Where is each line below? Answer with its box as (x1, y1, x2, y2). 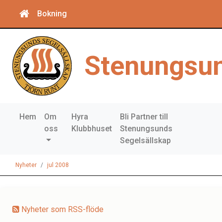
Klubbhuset (71, 124, 112, 133)
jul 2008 (47, 162, 69, 168)
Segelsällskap (120, 136, 171, 145)
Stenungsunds (120, 124, 173, 133)
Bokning (37, 9, 67, 18)
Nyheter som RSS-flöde (19, 205, 104, 214)
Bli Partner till (120, 112, 168, 121)
